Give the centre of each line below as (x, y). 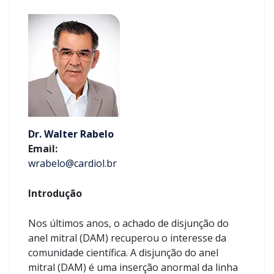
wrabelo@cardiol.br (72, 163)
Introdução (55, 193)
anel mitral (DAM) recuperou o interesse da (127, 238)
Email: (43, 149)
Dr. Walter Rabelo (71, 134)
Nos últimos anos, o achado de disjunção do (128, 223)
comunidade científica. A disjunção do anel (123, 253)
